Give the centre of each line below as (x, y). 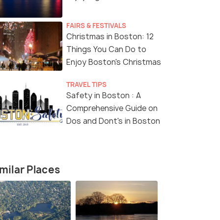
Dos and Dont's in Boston (113, 121)
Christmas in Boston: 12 (110, 37)
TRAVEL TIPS (86, 85)
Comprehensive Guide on (112, 109)
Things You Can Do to (106, 50)
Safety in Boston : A (104, 96)
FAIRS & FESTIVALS (96, 26)
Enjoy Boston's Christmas (114, 62)
